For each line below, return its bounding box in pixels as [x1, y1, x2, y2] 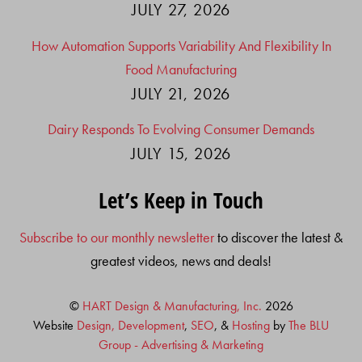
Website [33, 316, 77, 334]
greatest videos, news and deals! [90, 250, 271, 270]
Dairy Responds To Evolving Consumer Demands [48, 119, 314, 138]
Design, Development [77, 316, 184, 334]
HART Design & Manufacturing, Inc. [82, 297, 262, 314]
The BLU [288, 316, 329, 334]
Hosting [232, 316, 270, 334]
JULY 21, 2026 [131, 82, 231, 104]
